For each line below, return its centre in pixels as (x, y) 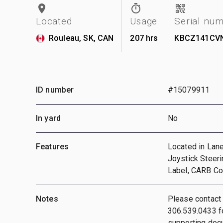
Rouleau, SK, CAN (81, 38)
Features (53, 146)
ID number (55, 90)
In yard (49, 118)
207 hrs (144, 38)
